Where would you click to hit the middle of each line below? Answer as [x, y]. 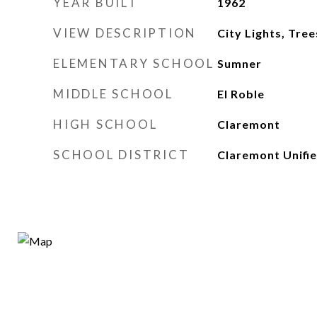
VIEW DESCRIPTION [125, 33]
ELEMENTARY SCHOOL [134, 63]
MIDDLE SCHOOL [113, 94]
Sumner [239, 63]
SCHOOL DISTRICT [121, 155]
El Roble [241, 94]
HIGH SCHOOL [105, 124]
